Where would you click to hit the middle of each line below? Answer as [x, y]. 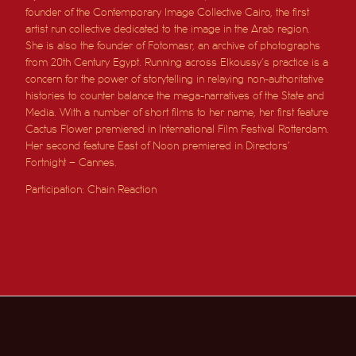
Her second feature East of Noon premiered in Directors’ [158, 145]
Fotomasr [170, 45]
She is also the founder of [87, 45]
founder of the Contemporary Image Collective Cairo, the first [168, 12]
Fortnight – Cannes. [72, 162]
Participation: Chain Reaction [91, 189]
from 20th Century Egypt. [85, 62]
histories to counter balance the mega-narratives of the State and [175, 95]
